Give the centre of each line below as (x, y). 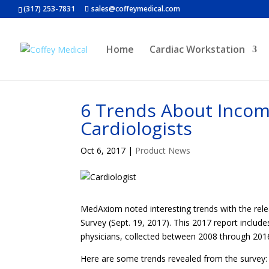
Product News (163, 150)
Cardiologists (137, 128)
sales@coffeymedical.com (136, 9)
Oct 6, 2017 (103, 150)
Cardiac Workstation (197, 49)
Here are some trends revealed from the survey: (174, 258)
